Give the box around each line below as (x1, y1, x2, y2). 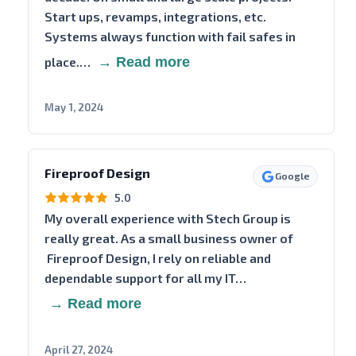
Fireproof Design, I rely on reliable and (44, 250, 271, 266)
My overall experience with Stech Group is (44, 211, 291, 226)
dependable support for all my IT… (44, 270, 246, 286)
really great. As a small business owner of (44, 230, 293, 246)
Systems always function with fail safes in (44, 28, 296, 44)
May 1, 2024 (44, 101, 103, 114)
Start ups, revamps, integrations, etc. (44, 8, 266, 24)
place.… (44, 53, 91, 69)
